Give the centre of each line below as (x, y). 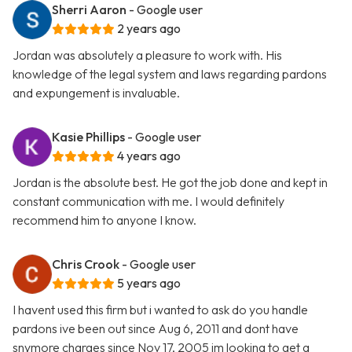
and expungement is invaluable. (96, 93)
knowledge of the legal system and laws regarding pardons (170, 74)
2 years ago (149, 29)
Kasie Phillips (88, 137)
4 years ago (149, 156)
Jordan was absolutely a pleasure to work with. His (147, 55)
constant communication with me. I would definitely (148, 202)
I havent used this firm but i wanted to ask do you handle (160, 310)
